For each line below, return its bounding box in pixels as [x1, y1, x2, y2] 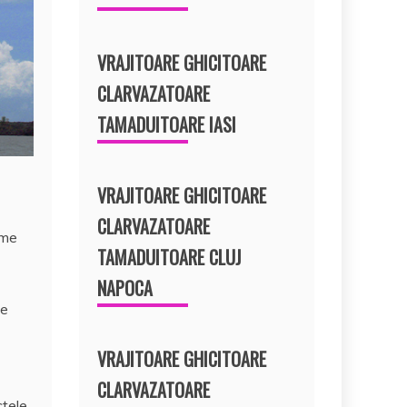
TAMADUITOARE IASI [97, 110, 237, 138]
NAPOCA [97, 273, 154, 302]
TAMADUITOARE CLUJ [97, 243, 242, 271]
